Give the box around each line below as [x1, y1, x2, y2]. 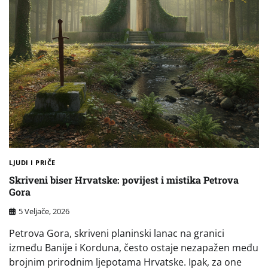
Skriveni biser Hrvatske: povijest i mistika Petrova [9, 173, 239, 186]
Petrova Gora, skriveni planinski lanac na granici [9, 226, 224, 240]
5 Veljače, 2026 [19, 205, 69, 217]
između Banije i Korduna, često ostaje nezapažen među [9, 240, 258, 254]
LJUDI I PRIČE [9, 158, 56, 167]
